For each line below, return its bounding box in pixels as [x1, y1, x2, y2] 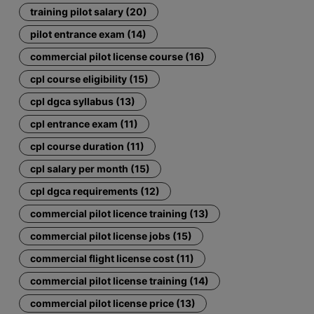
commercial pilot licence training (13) [30, 207, 210, 219]
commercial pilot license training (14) [30, 274, 210, 287]
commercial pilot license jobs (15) [30, 229, 193, 242]
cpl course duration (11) [30, 139, 145, 152]
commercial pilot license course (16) [30, 50, 205, 62]
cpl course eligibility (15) [30, 72, 149, 85]
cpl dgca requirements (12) [30, 184, 161, 197]
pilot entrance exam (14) [30, 27, 147, 40]
